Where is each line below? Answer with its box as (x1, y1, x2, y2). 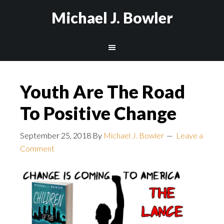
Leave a (176, 130, 203, 140)
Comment (20, 143, 54, 153)
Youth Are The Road (20, 80, 185, 102)
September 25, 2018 (20, 130, 91, 140)
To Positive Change (20, 102, 176, 124)
